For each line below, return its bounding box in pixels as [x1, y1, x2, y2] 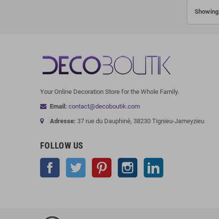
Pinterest [111, 158, 136, 166]
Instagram [137, 158, 166, 166]
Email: [50, 102, 67, 110]
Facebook [60, 158, 87, 166]
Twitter [86, 158, 105, 166]
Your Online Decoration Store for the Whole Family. [40, 88, 179, 95]
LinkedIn [163, 158, 187, 166]
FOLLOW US [40, 140, 84, 151]
